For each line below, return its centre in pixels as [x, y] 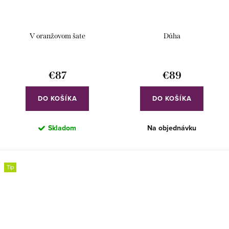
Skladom [62, 128]
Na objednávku [172, 128]
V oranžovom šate [57, 36]
